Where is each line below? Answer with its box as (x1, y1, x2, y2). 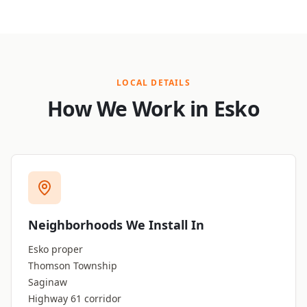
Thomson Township (28, 259, 117, 273)
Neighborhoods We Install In (28, 217, 204, 234)
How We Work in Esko (47, 95, 260, 123)
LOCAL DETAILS (116, 77, 191, 89)
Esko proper (28, 243, 83, 256)
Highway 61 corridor (28, 292, 121, 306)
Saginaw (28, 275, 67, 289)
